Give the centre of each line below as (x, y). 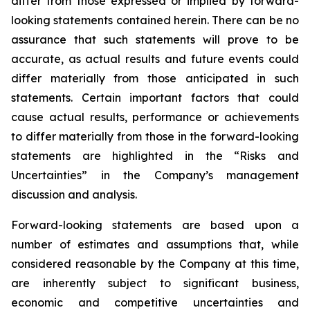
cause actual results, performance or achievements (155, 117)
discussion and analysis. (74, 194)
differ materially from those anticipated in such (155, 78)
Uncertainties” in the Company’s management (155, 175)
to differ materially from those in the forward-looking (155, 136)
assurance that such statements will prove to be (155, 39)
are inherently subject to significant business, (155, 283)
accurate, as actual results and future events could (155, 59)
